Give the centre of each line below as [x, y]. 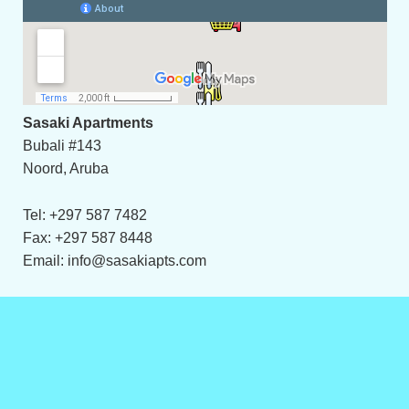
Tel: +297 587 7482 [84, 215]
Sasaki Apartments [88, 122]
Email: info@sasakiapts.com [114, 260]
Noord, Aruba [65, 168]
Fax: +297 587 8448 [87, 237]
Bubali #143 [62, 145]
